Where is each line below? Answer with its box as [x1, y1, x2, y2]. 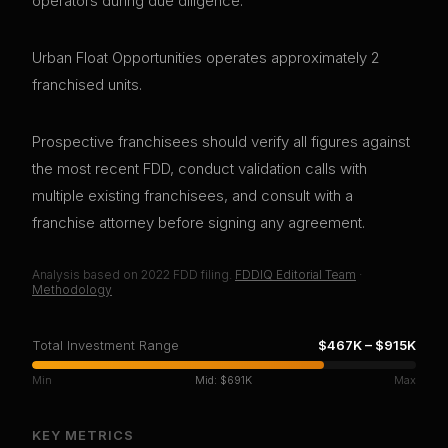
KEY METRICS [32, 427, 135, 444]
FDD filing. [170, 267, 232, 283]
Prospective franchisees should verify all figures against [32, 132, 410, 152]
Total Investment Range [32, 337, 179, 354]
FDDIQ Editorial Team [235, 267, 356, 283]
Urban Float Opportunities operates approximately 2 [32, 48, 380, 68]
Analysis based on [32, 267, 141, 283]
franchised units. [32, 75, 142, 95]
